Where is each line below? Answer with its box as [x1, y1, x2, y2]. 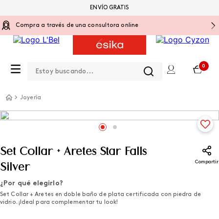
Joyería [20, 95, 41, 101]
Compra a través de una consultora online [16, 22, 138, 28]
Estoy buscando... [27, 57, 92, 67]
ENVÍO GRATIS [90, 5, 129, 11]
